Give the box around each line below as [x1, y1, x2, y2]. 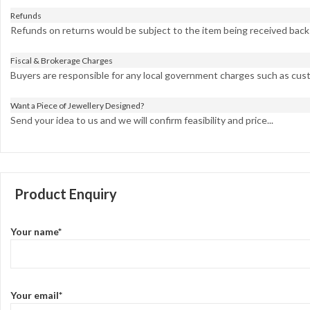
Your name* [10, 225, 62, 237]
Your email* [10, 289, 62, 301]
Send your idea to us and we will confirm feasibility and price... [10, 114, 273, 127]
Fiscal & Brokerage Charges [10, 55, 113, 66]
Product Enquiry [15, 185, 117, 202]
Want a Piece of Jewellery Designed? [10, 100, 144, 111]
